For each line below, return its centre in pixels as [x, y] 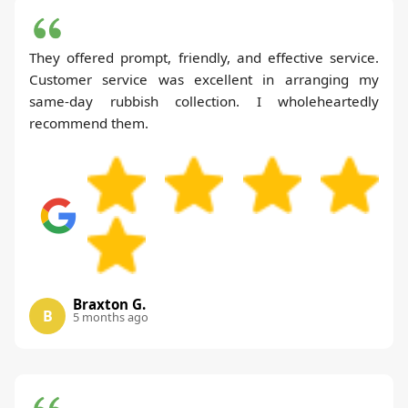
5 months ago [111, 316]
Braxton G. [109, 304]
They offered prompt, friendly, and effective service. [204, 57]
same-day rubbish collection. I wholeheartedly [204, 101]
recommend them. [89, 122]
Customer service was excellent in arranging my [204, 79]
